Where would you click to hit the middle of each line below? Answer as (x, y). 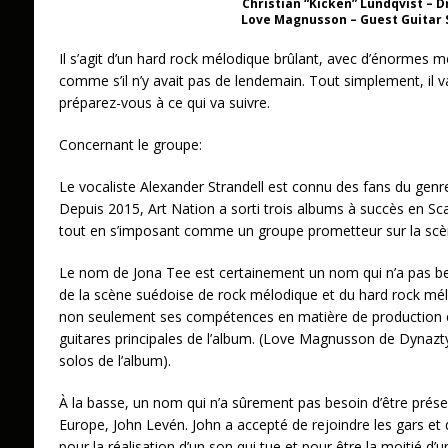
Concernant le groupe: (130, 145)
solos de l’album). (114, 361)
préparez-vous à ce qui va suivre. (164, 103)
